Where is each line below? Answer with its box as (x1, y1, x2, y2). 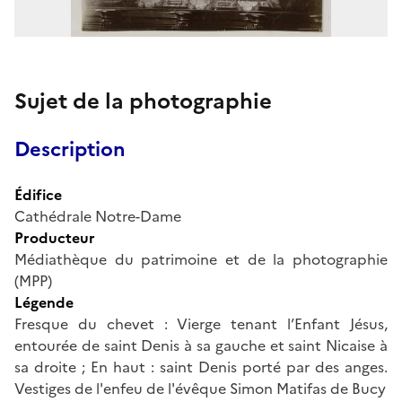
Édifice (14, 183, 62, 205)
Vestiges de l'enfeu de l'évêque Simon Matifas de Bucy (14, 377, 386, 399)
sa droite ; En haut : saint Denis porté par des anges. (14, 355, 388, 378)
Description (14, 134, 126, 164)
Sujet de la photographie (14, 84, 272, 118)
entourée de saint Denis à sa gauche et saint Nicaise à (14, 334, 388, 356)
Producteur (14, 226, 95, 249)
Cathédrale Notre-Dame (14, 205, 181, 227)
